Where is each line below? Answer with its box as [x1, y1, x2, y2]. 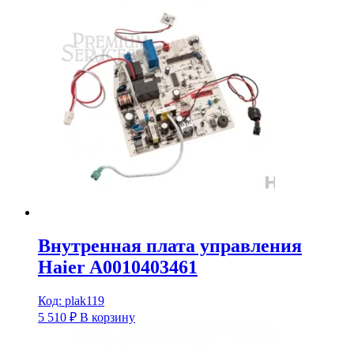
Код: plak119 [38, 293, 104, 307]
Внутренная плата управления [38, 235, 302, 256]
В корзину [80, 310, 135, 324]
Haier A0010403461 [38, 256, 198, 277]
